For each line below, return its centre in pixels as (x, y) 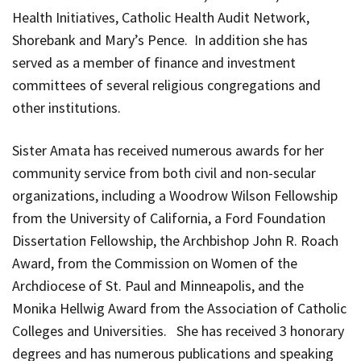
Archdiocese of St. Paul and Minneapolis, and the (158, 285)
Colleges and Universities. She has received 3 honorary (178, 330)
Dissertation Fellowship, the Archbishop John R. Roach (175, 240)
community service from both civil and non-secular (164, 172)
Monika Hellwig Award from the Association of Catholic (179, 308)
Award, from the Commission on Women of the (155, 263)
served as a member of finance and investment (154, 62)
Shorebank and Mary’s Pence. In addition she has (160, 39)
